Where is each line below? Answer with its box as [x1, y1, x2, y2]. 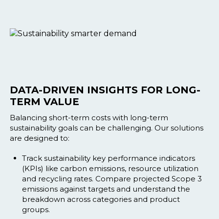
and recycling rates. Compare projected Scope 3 [22, 174, 202, 183]
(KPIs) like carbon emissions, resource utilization [22, 163, 198, 173]
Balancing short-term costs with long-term [10, 112, 168, 122]
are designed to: [10, 133, 69, 143]
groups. [22, 204, 50, 214]
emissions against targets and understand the [22, 184, 190, 194]
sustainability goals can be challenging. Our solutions [10, 123, 203, 132]
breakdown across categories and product [22, 194, 180, 204]
